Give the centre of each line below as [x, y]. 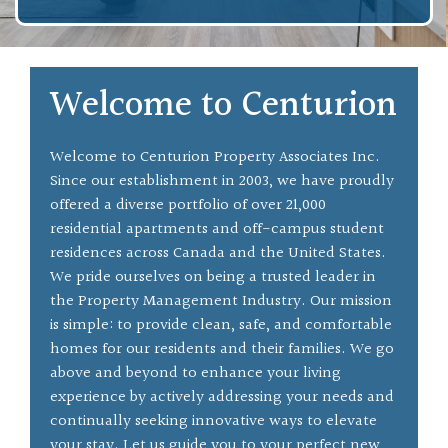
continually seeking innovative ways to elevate [213, 422]
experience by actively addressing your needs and [222, 398]
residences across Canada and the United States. [218, 254]
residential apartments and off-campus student [217, 230]
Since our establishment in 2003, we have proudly [222, 182]
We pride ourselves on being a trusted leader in [213, 278]
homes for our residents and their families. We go [222, 350]
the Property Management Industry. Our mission [221, 302]
